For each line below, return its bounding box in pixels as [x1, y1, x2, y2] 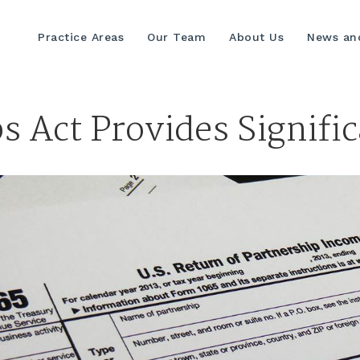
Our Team [147, 30, 206, 43]
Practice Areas [38, 30, 124, 43]
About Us [229, 30, 284, 43]
